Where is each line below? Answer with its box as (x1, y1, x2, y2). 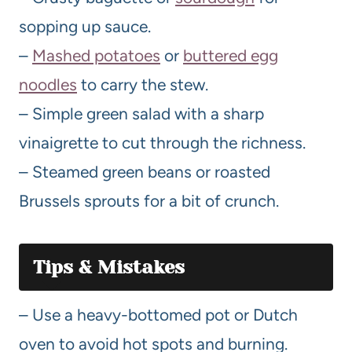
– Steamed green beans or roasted (19, 161, 270, 181)
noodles (19, 74, 77, 94)
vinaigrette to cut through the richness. (19, 132, 306, 152)
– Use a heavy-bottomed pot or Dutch (19, 304, 298, 324)
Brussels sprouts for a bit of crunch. (19, 190, 279, 211)
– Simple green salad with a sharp (19, 103, 264, 123)
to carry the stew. (77, 74, 208, 94)
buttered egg (183, 45, 278, 65)
